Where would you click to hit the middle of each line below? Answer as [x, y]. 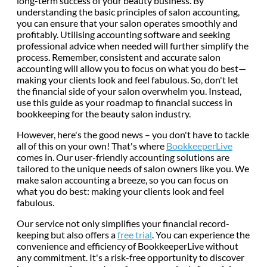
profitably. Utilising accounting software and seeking [123, 34]
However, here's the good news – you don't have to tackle [133, 134]
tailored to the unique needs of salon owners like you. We [133, 168]
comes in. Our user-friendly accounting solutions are [123, 157]
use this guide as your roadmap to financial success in [125, 102]
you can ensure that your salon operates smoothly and [127, 23]
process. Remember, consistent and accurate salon [119, 57]
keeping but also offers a [67, 234]
